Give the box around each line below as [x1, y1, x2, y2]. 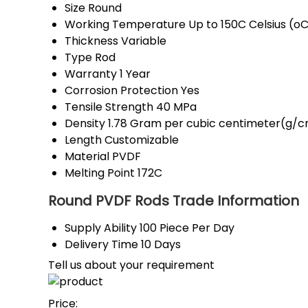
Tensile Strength [65, 99, 153, 115]
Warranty [65, 66, 117, 82]
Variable [121, 33, 166, 49]
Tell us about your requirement [48, 257, 214, 274]
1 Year [120, 66, 151, 82]
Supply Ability [65, 220, 137, 236]
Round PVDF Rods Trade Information [48, 191, 299, 211]
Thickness [65, 33, 118, 49]
